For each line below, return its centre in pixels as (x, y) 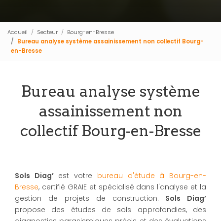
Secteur (47, 32)
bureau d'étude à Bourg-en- (152, 176)
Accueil (18, 32)
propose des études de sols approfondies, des (110, 210)
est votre (75, 176)
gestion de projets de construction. (87, 198)
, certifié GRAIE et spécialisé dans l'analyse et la (122, 187)
